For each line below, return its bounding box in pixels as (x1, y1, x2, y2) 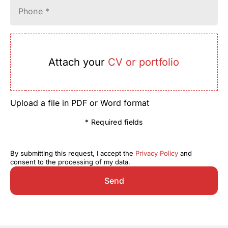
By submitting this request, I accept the (10, 149, 135, 157)
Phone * (18, 6, 50, 16)
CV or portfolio (107, 56, 179, 68)
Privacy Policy (135, 149, 178, 157)
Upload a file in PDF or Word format (10, 98, 149, 108)
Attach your (48, 56, 108, 68)
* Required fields (85, 118, 143, 126)
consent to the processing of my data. (10, 158, 130, 166)
